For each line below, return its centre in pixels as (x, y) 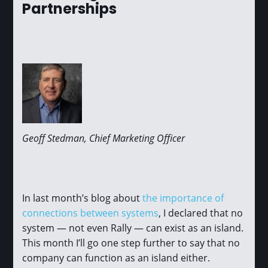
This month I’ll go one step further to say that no (131, 243)
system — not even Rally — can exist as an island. (133, 228)
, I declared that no (201, 213)
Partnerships (70, 10)
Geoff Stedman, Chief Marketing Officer (104, 138)
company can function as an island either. (116, 258)
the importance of (183, 198)
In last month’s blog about (83, 198)
